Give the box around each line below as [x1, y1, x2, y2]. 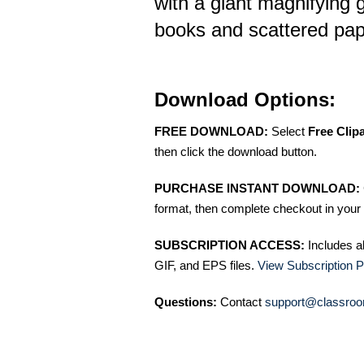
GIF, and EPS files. [154, 258, 258, 272]
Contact [217, 295, 265, 309]
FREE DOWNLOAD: [154, 124, 268, 138]
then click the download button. [154, 145, 317, 158]
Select [268, 124, 308, 138]
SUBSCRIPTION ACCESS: [154, 238, 305, 252]
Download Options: [154, 89, 336, 110]
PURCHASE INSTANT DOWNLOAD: [154, 181, 360, 195]
